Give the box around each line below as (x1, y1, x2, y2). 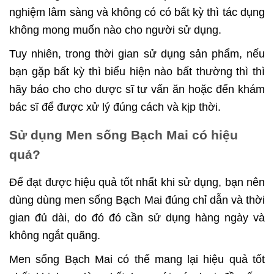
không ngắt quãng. (9, 229, 100, 242)
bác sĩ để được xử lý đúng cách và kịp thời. (9, 101, 221, 114)
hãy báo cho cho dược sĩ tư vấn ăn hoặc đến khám (9, 83, 265, 96)
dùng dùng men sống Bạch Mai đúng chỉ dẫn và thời (9, 194, 265, 207)
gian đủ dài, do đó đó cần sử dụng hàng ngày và (9, 212, 265, 224)
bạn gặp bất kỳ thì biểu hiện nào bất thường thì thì (9, 65, 265, 78)
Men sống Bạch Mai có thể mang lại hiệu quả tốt (9, 253, 265, 266)
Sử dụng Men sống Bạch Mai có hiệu (9, 128, 238, 143)
